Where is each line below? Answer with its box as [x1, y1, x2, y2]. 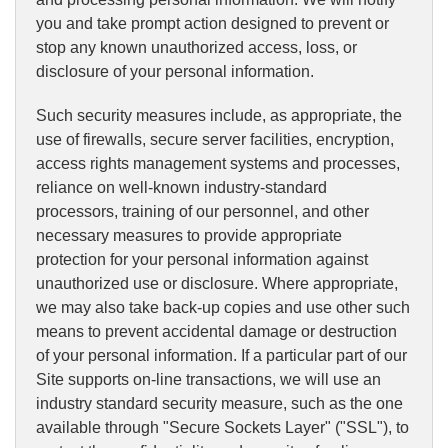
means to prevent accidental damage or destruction [36, 323, 397, 341]
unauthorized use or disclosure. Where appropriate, [36, 275, 398, 293]
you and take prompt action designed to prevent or [36, 15, 389, 33]
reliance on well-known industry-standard [36, 179, 327, 197]
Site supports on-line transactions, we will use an [36, 371, 381, 389]
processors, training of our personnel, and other [36, 203, 369, 221]
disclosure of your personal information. [36, 63, 314, 81]
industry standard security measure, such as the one [36, 395, 403, 413]
